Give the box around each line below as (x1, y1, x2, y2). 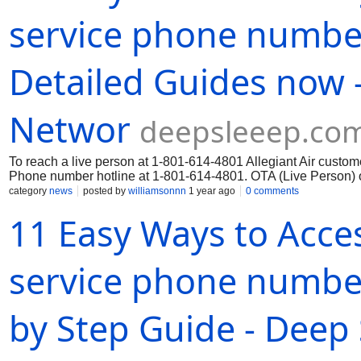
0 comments (246, 185, 299, 197)
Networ (9, 106, 131, 153)
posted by (83, 185, 128, 197)
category (9, 185, 49, 197)
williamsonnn (128, 185, 186, 197)
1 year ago (186, 185, 235, 197)
